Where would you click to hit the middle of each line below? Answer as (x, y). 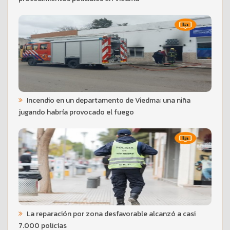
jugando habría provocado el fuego (76, 112)
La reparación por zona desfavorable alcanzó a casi (110, 214)
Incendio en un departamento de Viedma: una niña (108, 100)
